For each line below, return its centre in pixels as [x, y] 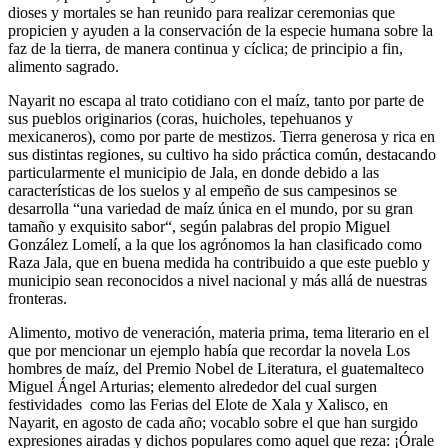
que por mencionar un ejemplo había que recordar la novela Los [209, 351]
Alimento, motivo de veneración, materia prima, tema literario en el [218, 333]
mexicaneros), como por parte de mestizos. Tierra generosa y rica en [221, 137]
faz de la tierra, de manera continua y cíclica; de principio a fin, [205, 49]
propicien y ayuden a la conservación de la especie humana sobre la [220, 31]
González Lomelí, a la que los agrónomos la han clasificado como [215, 245]
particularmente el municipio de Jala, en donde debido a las [193, 173]
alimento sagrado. [63, 67]
